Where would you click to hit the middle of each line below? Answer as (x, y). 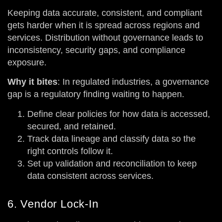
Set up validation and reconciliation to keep (112, 163)
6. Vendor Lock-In (53, 204)
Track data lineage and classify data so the (111, 139)
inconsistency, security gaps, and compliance (96, 50)
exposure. (27, 62)
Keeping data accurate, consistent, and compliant (105, 13)
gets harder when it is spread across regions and (104, 25)
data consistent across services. (90, 176)
